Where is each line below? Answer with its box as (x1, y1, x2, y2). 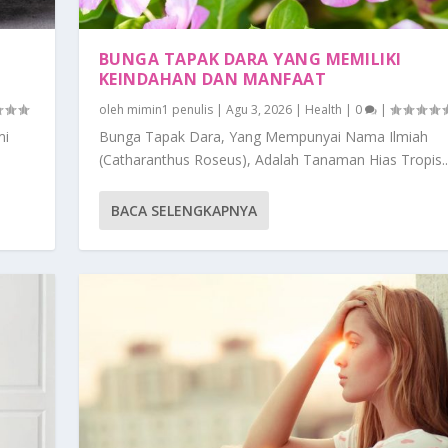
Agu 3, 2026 (225, 101, 292, 119)
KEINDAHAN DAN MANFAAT (98, 68, 327, 91)
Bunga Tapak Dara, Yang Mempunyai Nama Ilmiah (98, 127, 428, 147)
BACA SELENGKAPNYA (110, 201, 257, 221)
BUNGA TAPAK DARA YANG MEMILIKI (98, 48, 402, 71)
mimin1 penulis (126, 101, 213, 119)
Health (304, 101, 342, 119)
